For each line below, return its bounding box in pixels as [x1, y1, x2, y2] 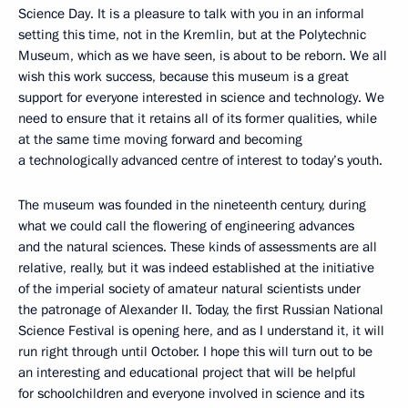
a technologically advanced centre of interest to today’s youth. [18, 151, 386, 170]
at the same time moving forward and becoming [18, 130, 302, 149]
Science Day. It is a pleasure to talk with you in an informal [18, 5, 364, 24]
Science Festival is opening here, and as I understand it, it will [18, 321, 384, 341]
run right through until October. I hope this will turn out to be [18, 342, 372, 362]
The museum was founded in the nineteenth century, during [18, 196, 366, 215]
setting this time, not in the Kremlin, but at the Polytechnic [18, 25, 366, 45]
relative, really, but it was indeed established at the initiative [18, 259, 374, 278]
